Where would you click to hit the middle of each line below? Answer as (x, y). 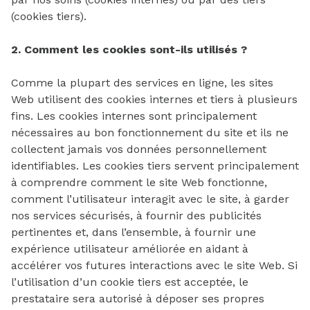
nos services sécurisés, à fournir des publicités (136, 216)
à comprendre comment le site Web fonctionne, (139, 182)
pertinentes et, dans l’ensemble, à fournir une (134, 232)
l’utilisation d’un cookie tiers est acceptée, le (130, 282)
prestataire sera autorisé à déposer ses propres (138, 299)
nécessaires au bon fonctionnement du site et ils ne (150, 133)
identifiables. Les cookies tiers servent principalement (155, 166)
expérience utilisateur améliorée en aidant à (130, 249)
